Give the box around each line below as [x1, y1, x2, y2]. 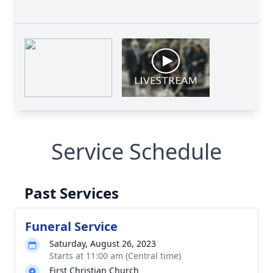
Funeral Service [25, 218, 118, 235]
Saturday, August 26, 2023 [49, 238, 156, 249]
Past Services [24, 183, 119, 203]
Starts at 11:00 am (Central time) [49, 250, 181, 261]
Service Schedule [51, 136, 222, 166]
